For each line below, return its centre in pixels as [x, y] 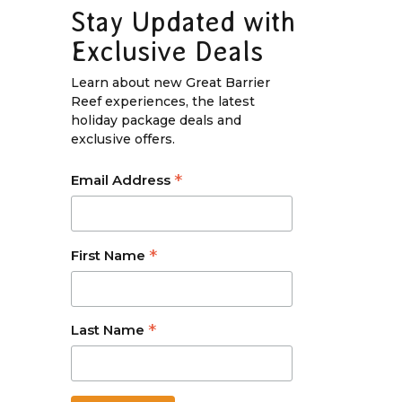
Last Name [109, 330]
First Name [109, 255]
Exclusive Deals [166, 51]
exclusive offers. [122, 139]
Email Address [122, 179]
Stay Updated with [183, 22]
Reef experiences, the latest [162, 101]
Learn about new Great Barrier [170, 82]
